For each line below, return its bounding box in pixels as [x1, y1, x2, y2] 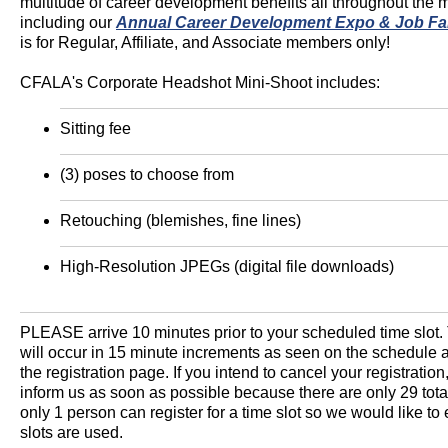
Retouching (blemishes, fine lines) [60, 212, 301, 229]
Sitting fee [60, 120, 131, 137]
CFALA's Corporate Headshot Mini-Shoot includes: [20, 74, 380, 91]
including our [20, 14, 116, 31]
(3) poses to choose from [60, 166, 234, 183]
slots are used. [20, 424, 123, 441]
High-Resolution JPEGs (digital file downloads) [60, 258, 394, 275]
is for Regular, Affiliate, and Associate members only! [20, 34, 390, 51]
